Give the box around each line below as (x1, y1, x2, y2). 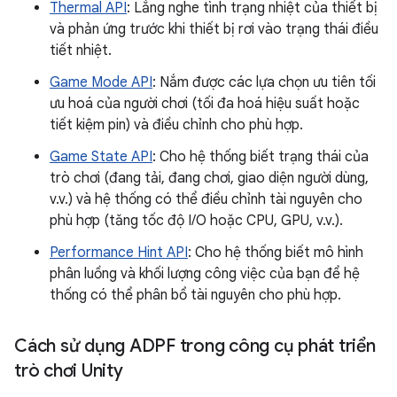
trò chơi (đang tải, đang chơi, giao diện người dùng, (50, 169, 369, 188)
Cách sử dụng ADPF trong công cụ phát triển (14, 335, 376, 358)
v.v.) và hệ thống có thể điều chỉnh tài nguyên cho (50, 191, 362, 209)
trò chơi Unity (14, 360, 123, 383)
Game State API (50, 148, 152, 167)
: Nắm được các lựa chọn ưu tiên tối (152, 74, 376, 92)
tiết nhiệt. (50, 42, 112, 60)
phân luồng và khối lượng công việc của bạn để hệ (50, 265, 360, 284)
